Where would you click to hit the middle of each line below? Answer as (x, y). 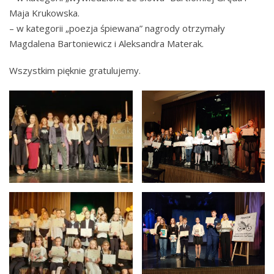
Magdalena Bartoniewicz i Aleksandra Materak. (106, 43)
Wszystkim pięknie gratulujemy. (75, 71)
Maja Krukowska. (44, 13)
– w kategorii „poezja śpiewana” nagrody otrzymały (117, 28)
